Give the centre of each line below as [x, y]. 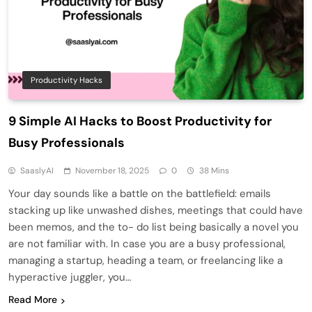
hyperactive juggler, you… [70, 278]
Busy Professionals [67, 143]
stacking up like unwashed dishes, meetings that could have [156, 211]
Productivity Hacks [67, 80]
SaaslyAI [37, 171]
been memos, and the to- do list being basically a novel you [154, 227]
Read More [33, 300]
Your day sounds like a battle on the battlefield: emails [140, 194]
